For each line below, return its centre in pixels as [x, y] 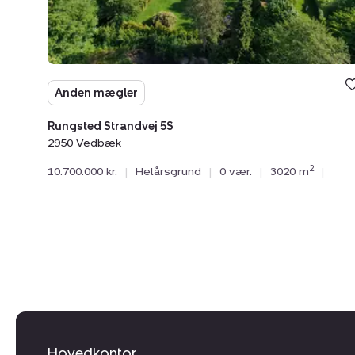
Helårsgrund [168, 172]
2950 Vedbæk [84, 143]
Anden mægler [96, 93]
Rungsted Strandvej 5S [111, 127]
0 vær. [236, 172]
